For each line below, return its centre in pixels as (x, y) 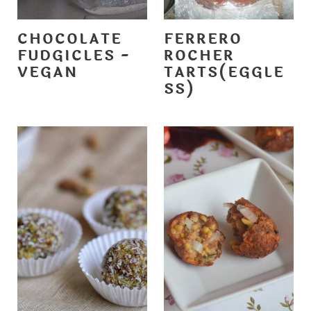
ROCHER (199, 56)
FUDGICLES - (74, 56)
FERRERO (203, 39)
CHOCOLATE (69, 39)
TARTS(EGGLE (224, 72)
